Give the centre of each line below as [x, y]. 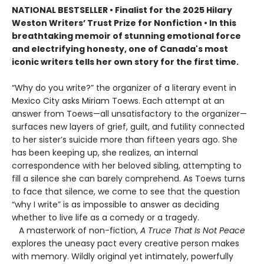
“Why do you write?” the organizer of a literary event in [124, 88]
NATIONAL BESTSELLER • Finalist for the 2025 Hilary [122, 10]
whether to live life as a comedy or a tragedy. [105, 217]
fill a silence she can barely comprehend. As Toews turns [128, 178]
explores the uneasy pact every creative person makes [126, 243]
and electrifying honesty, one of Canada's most [120, 49]
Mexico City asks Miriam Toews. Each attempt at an [118, 100]
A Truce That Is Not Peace [193, 230]
